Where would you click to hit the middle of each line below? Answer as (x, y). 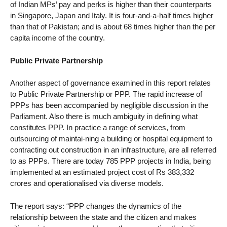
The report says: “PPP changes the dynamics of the (96, 206)
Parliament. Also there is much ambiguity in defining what (104, 117)
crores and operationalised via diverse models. (87, 183)
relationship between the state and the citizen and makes (103, 217)
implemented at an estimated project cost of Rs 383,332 (102, 172)
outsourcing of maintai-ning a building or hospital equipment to (111, 139)
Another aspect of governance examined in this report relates (110, 83)
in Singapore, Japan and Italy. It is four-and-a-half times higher (112, 15)
